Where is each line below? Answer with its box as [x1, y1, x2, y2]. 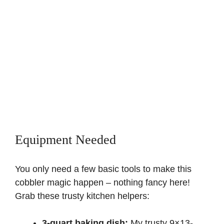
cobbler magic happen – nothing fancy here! [15, 177, 190, 188]
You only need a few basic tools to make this [15, 164, 191, 174]
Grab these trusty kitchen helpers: [15, 191, 149, 201]
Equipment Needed [15, 132, 116, 147]
